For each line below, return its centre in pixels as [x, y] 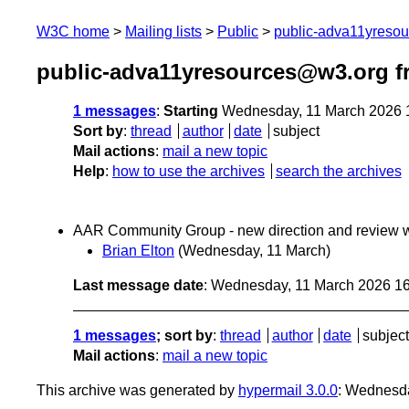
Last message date [138, 286]
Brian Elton [138, 251]
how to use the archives [189, 172]
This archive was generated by [137, 391]
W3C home [73, 31]
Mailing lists [163, 31]
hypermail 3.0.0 [288, 391]
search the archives [338, 172]
